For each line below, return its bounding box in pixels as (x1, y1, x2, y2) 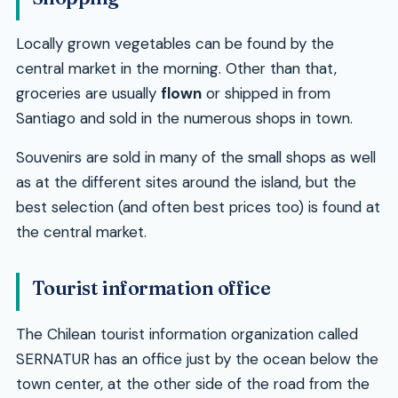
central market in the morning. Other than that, (15, 59, 337, 79)
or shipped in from (201, 84, 330, 104)
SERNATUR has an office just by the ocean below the (15, 349, 378, 370)
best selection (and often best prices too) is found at (15, 197, 380, 218)
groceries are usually (15, 84, 161, 104)
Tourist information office (31, 276, 271, 301)
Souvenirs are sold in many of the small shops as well (15, 147, 376, 168)
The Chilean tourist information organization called (15, 324, 358, 345)
